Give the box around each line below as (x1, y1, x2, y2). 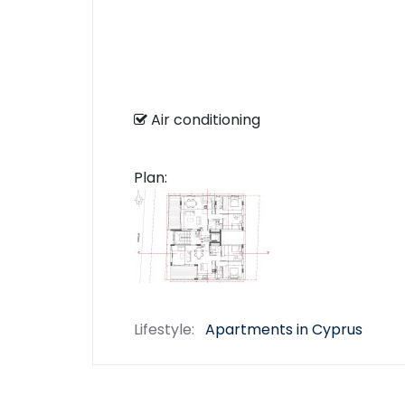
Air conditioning (147, 109, 278, 130)
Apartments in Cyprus (205, 319, 363, 340)
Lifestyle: (134, 319, 194, 340)
